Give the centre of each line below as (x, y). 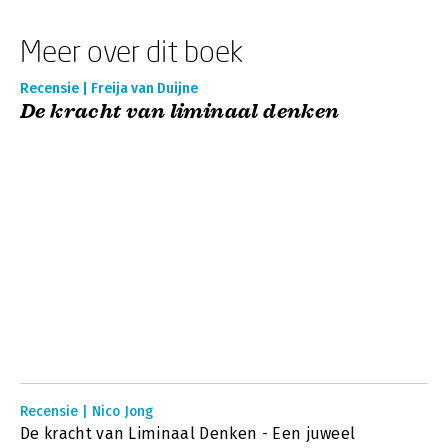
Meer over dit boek (131, 50)
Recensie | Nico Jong (86, 411)
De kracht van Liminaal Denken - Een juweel (188, 433)
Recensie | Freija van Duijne (109, 88)
